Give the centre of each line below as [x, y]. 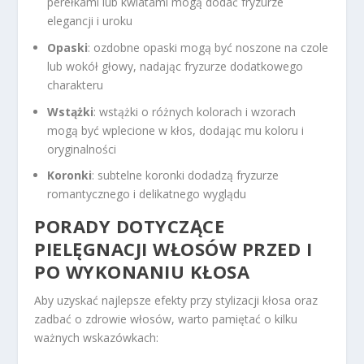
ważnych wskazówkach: [97, 338]
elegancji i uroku [90, 20]
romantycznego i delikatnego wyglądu [147, 194]
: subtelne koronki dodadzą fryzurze [186, 175]
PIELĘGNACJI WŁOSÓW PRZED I [173, 249]
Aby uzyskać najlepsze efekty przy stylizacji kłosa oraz [176, 301]
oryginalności [82, 149]
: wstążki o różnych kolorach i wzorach [195, 111]
